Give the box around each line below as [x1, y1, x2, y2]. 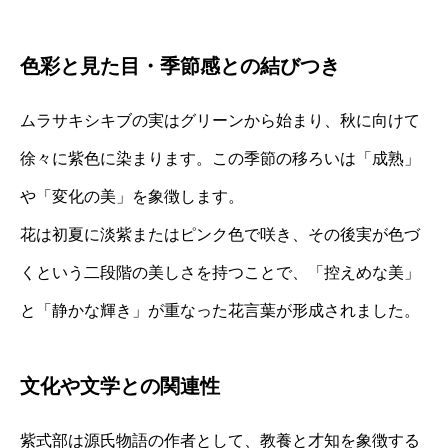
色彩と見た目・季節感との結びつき [20, 55, 340, 78]
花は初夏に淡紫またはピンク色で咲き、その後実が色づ [20, 226, 420, 244]
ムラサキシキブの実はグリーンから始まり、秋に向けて [20, 112, 420, 130]
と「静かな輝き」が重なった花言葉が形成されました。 [20, 302, 420, 320]
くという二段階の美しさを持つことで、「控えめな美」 [20, 264, 420, 282]
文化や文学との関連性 [20, 375, 220, 398]
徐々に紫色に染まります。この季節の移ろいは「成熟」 [20, 150, 420, 168]
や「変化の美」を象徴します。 [20, 188, 244, 206]
